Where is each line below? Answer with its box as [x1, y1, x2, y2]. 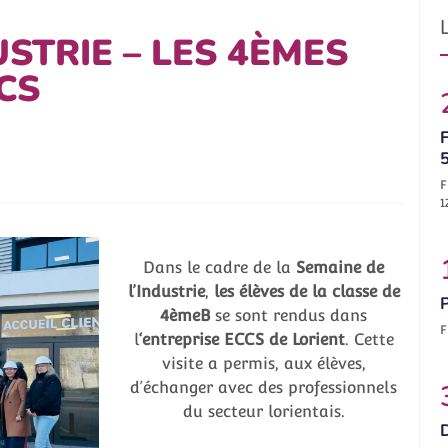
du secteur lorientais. [182, 402, 345, 422]
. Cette [344, 330, 394, 350]
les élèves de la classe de [213, 282, 400, 302]
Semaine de [296, 258, 384, 278]
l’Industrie [127, 282, 205, 302]
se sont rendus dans [210, 306, 367, 326]
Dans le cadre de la [143, 258, 296, 278]
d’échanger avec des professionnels [130, 378, 397, 398]
